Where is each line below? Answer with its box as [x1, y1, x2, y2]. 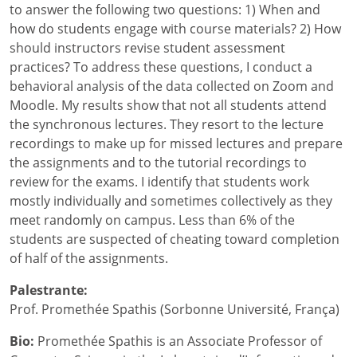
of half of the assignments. [10, 249, 168, 267]
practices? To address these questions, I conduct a [10, 58, 312, 76]
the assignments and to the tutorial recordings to [10, 154, 307, 171]
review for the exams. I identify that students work [10, 173, 309, 190]
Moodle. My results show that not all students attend [10, 96, 327, 114]
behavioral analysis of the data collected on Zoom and [10, 77, 334, 95]
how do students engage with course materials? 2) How [10, 20, 341, 37]
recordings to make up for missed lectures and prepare [10, 135, 343, 152]
